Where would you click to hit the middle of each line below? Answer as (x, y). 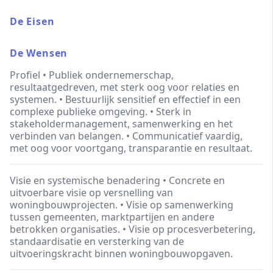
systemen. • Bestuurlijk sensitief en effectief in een (125, 99)
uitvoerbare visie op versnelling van (91, 193)
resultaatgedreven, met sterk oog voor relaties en (125, 87)
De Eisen (32, 21)
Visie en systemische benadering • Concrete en (117, 180)
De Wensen (39, 53)
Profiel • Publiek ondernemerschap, (92, 75)
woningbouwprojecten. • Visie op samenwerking (122, 205)
